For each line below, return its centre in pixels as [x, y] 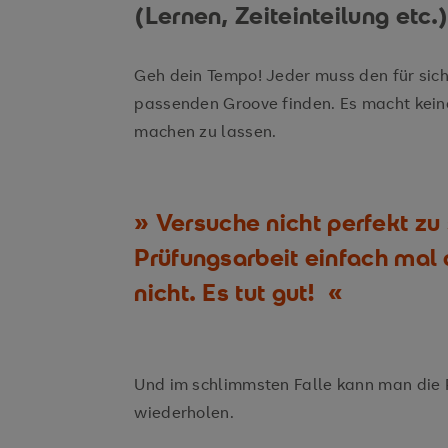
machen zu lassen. [207, 131]
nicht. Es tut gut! [228, 292]
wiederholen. [184, 412]
